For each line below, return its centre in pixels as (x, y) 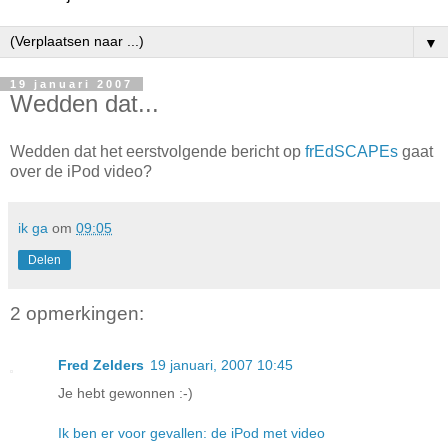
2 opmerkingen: (77, 313)
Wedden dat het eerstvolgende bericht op (157, 151)
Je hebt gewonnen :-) (125, 393)
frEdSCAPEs (351, 151)
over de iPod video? (81, 171)
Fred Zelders (101, 365)
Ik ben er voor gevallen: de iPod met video (191, 433)
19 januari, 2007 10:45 (221, 365)
